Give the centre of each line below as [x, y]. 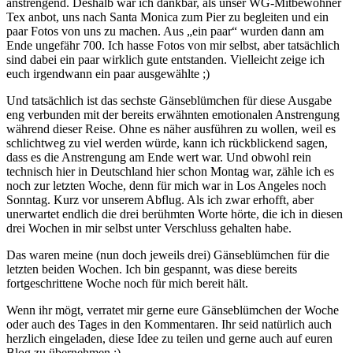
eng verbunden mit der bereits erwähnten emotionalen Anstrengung [173, 114]
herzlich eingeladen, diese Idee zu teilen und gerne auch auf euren [169, 338]
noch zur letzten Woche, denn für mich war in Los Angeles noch [166, 185]
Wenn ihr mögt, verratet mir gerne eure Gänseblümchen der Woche [173, 310]
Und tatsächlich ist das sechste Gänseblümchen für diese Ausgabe [169, 100]
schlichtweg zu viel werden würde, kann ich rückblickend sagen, [167, 143]
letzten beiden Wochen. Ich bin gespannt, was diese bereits [152, 269]
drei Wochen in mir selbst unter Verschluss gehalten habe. [149, 228]
